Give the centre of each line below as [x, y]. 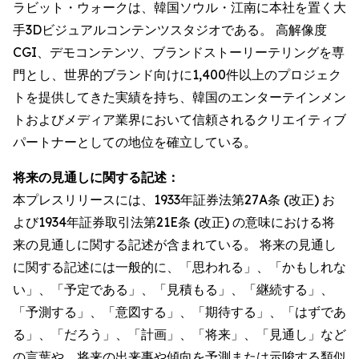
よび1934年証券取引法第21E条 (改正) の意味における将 [174, 222]
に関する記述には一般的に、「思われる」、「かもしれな [179, 267]
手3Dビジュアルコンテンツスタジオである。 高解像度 [170, 30]
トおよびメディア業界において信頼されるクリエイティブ [179, 119]
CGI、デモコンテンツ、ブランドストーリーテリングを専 [179, 52]
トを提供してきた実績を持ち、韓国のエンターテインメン [179, 97]
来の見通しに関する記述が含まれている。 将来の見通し [175, 244]
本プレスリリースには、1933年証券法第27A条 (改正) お [174, 200]
